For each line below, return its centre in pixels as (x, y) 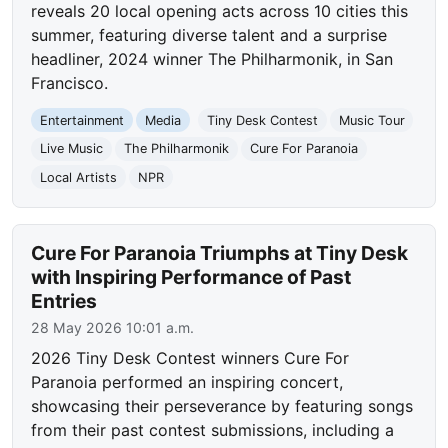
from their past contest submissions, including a (213, 430)
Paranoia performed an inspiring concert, (187, 382)
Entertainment (82, 120)
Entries (64, 301)
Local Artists (79, 177)
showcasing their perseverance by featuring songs (222, 406)
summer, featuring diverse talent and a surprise (209, 35)
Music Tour (371, 120)
